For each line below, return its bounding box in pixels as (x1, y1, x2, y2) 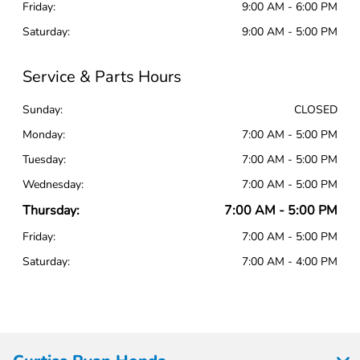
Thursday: (22, 202, 80, 220)
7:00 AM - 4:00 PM (241, 254, 337, 270)
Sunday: (22, 102, 63, 118)
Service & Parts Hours (22, 66, 182, 88)
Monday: (22, 127, 66, 143)
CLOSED (293, 102, 337, 118)
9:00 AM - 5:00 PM (241, 24, 337, 40)
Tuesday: (22, 152, 67, 168)
